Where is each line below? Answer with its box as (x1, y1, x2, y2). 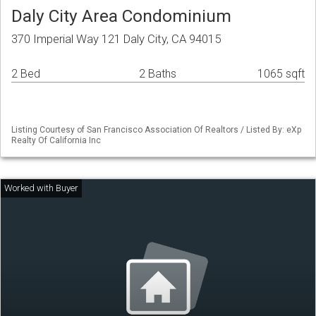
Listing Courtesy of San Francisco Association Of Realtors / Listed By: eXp (11, 125, 301, 135)
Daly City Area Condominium (11, 6, 231, 27)
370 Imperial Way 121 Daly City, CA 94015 (11, 32, 221, 47)
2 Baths (139, 67, 176, 81)
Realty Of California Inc (11, 135, 101, 146)
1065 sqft (257, 67, 305, 81)
